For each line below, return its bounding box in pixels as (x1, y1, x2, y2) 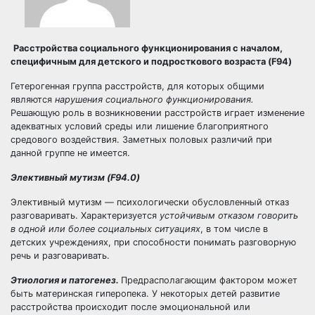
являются (11, 94, 55, 105)
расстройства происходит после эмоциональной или (11, 302, 250, 312)
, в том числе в (200, 224, 268, 234)
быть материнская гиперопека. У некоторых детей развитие (11, 288, 280, 299)
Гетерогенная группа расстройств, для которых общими (11, 81, 264, 91)
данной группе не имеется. (11, 148, 130, 158)
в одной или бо (11, 224, 79, 234)
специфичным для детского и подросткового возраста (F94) (11, 56, 292, 67)
